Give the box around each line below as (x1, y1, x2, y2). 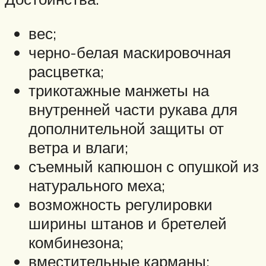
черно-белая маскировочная (28, 42, 231, 62)
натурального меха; (28, 175, 165, 195)
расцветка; (28, 61, 104, 81)
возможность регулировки (28, 194, 213, 214)
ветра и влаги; (28, 137, 128, 157)
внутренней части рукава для (28, 99, 237, 119)
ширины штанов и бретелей (28, 213, 227, 233)
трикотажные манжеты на (28, 80, 209, 100)
